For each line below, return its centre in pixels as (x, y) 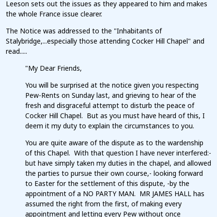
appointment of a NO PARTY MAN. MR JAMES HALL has (115, 194)
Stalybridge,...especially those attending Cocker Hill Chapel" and (105, 41)
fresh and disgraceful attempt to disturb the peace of (110, 106)
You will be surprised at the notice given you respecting (112, 85)
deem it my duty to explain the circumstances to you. (110, 126)
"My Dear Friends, (54, 68)
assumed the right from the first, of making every (103, 204)
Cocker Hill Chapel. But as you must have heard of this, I (115, 116)
